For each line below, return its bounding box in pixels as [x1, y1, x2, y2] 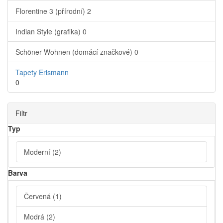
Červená [24, 191, 53, 202]
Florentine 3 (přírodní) [15, 6, 87, 16]
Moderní [24, 147, 52, 157]
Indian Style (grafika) [15, 26, 83, 37]
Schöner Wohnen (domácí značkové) [15, 47, 134, 57]
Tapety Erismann [15, 67, 69, 78]
